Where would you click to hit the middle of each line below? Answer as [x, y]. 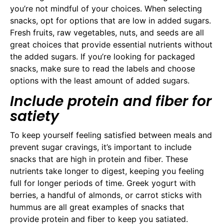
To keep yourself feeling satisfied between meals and [111, 135]
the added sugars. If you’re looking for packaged [102, 57]
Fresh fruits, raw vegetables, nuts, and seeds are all [107, 33]
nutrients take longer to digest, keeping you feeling [107, 171]
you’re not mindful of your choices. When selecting [106, 9]
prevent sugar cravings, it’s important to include [101, 147]
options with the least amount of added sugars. [100, 81]
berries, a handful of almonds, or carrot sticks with [106, 195]
